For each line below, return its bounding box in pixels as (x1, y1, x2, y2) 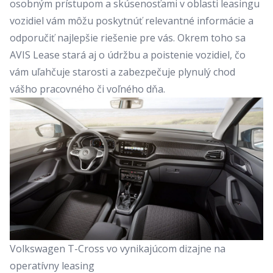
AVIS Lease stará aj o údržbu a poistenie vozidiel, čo (10, 48, 246, 62)
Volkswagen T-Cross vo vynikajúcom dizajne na (10, 242, 225, 256)
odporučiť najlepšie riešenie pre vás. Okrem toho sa (10, 31, 246, 45)
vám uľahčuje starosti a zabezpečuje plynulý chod (10, 65, 235, 79)
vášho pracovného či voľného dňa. (10, 82, 165, 96)
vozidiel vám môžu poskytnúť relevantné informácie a (10, 14, 253, 28)
